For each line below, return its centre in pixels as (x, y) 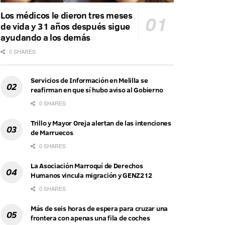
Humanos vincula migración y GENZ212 (92, 176)
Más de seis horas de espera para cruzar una (99, 209)
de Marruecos (52, 133)
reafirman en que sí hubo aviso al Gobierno (97, 90)
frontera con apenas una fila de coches (90, 218)
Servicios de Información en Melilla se (89, 81)
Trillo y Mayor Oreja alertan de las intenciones (101, 123)
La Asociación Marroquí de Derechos (87, 166)
